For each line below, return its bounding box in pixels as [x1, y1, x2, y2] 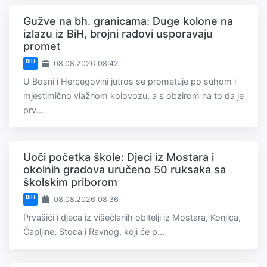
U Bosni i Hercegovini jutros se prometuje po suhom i [23, 76, 236, 87]
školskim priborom [23, 176, 117, 189]
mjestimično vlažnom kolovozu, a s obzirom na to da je [23, 91, 244, 101]
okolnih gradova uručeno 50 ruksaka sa [23, 163, 226, 176]
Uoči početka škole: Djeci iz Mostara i [23, 151, 214, 164]
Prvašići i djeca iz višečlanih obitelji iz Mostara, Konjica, [23, 212, 241, 223]
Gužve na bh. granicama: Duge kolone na [23, 15, 233, 28]
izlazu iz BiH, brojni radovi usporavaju [23, 27, 213, 41]
